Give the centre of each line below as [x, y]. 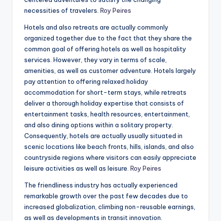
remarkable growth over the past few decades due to [106, 196]
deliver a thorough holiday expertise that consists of [104, 103]
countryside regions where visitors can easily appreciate [110, 158]
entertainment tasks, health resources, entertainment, [107, 114]
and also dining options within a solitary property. [99, 125]
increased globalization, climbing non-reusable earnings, [110, 207]
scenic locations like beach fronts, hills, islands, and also [109, 147]
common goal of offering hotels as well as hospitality [105, 49]
